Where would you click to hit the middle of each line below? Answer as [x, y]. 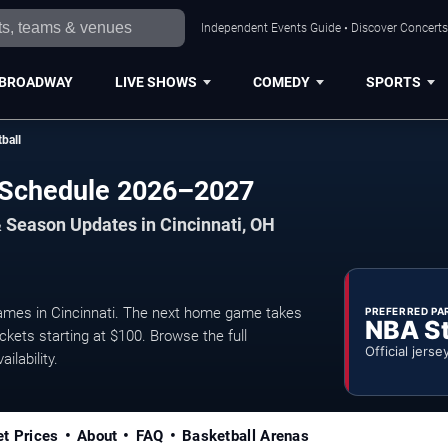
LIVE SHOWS [155, 81]
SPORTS [393, 81]
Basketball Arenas [245, 436]
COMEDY [281, 81]
